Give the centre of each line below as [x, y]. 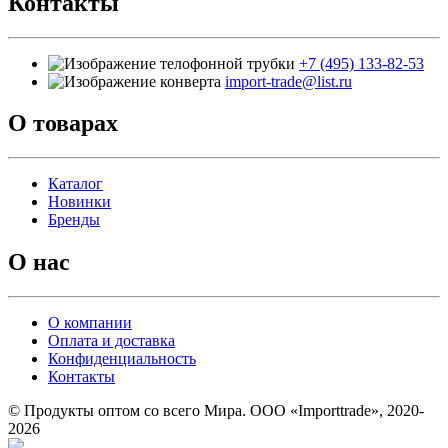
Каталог [75, 184]
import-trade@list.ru [288, 81]
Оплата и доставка [111, 341]
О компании [90, 323]
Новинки [79, 202]
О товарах [63, 123]
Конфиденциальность [122, 359]
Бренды [74, 220]
